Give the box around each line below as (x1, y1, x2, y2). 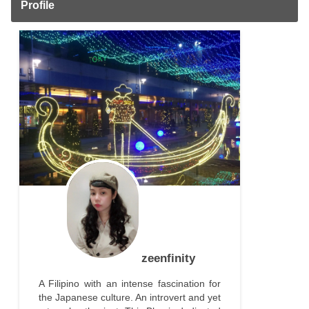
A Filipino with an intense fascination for (38, 277, 221, 289)
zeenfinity (141, 250, 195, 265)
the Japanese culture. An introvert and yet (38, 291, 221, 303)
